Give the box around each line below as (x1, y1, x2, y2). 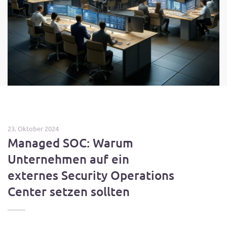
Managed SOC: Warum (8, 135, 133, 150)
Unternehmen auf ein (8, 151, 129, 167)
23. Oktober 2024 (8, 124, 59, 133)
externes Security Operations (8, 167, 174, 183)
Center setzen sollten (8, 183, 130, 199)
